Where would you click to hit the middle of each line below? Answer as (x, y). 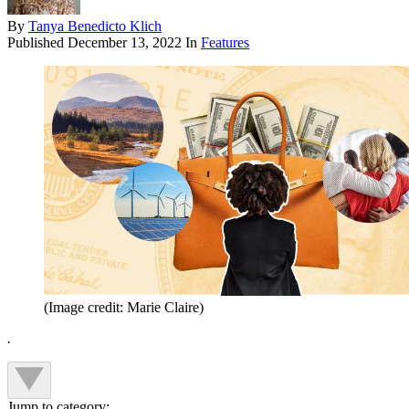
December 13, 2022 (125, 43)
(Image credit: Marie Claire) (124, 308)
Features (225, 43)
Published (37, 43)
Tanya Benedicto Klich (95, 26)
